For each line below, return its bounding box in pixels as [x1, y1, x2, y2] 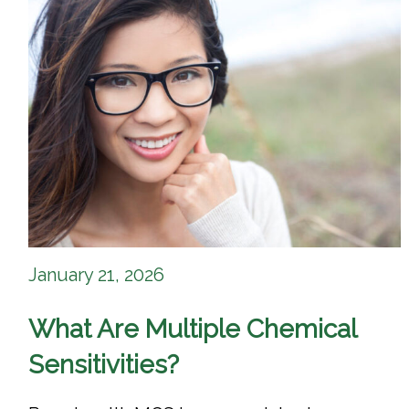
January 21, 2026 [28, 263, 165, 286]
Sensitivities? [28, 349, 180, 380]
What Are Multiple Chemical [28, 313, 357, 344]
